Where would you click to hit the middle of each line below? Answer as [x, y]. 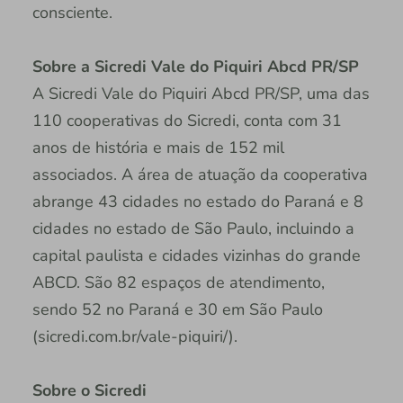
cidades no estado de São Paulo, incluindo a [193, 228]
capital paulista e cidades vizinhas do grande [196, 255]
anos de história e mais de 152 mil [158, 147]
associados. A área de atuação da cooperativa [200, 174]
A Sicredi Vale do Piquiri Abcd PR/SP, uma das [201, 93]
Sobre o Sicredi [89, 390]
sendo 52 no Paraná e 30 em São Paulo [177, 309]
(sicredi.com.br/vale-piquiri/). [134, 336]
